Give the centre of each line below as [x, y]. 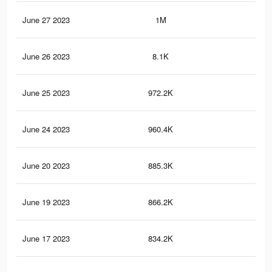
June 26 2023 [46, 56]
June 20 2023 [46, 166]
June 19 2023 [46, 202]
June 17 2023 [46, 239]
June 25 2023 [46, 93]
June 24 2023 [46, 129]
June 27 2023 [46, 20]
